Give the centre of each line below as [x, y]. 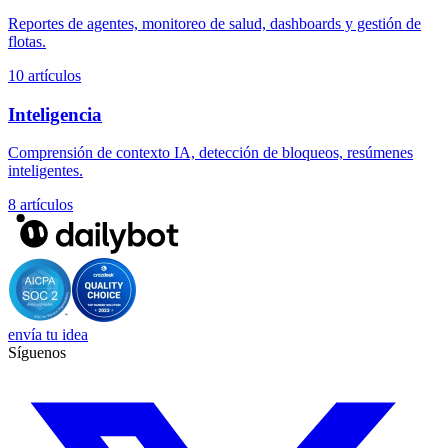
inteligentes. [45, 171]
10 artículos [44, 75]
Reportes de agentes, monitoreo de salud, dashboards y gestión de [214, 23]
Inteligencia [55, 114]
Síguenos [37, 353]
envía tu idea [48, 335]
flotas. [27, 41]
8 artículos [40, 205]
